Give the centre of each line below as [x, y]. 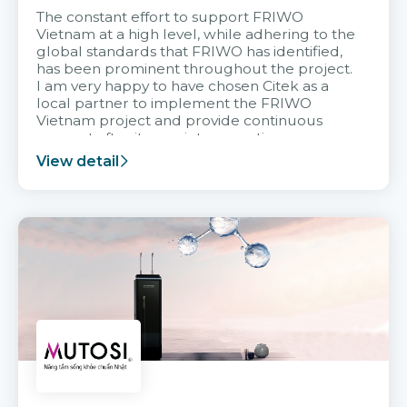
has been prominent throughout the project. [194, 68]
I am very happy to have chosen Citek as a [183, 85]
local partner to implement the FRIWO [174, 103]
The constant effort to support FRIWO [170, 16]
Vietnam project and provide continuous [179, 120]
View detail [78, 162]
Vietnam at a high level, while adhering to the [196, 34]
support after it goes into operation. [161, 137]
